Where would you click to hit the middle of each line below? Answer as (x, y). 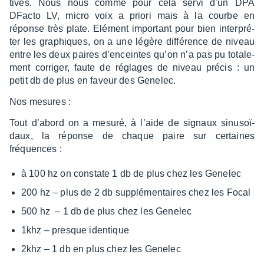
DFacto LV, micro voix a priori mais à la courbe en (132, 16)
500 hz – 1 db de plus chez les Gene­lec (107, 211)
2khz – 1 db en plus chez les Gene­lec (101, 249)
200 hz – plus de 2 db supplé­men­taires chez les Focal (136, 192)
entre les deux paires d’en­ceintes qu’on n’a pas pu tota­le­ (132, 55)
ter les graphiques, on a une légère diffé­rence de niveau (132, 42)
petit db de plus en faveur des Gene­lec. (93, 80)
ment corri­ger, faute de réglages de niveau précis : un (132, 67)
